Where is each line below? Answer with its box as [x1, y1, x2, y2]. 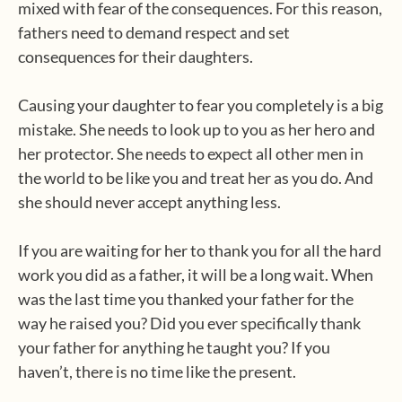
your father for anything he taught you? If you [18, 337, 330, 357]
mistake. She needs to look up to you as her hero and [18, 119, 375, 139]
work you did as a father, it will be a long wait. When [18, 265, 373, 284]
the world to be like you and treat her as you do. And [18, 168, 373, 188]
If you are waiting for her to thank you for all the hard [18, 240, 381, 260]
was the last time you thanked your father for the [18, 289, 354, 309]
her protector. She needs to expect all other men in [18, 144, 363, 163]
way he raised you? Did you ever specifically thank [18, 313, 361, 333]
